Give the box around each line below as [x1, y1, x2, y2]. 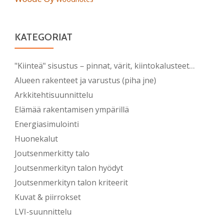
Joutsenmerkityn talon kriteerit [15, 177, 128, 188]
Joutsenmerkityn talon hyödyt [15, 163, 123, 174]
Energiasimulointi [15, 119, 79, 130]
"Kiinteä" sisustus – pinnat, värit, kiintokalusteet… [15, 60, 195, 72]
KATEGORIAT [15, 31, 73, 43]
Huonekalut [15, 133, 58, 145]
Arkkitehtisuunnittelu [15, 90, 93, 101]
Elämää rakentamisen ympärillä [15, 104, 129, 115]
